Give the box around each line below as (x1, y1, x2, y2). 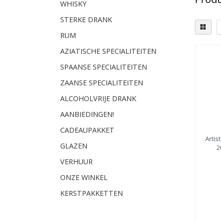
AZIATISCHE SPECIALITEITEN (60, 46, 156, 56)
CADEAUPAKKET (60, 125, 114, 135)
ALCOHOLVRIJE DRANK (60, 94, 136, 103)
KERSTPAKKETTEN (60, 188, 123, 198)
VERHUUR (60, 157, 93, 166)
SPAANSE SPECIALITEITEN (60, 62, 147, 72)
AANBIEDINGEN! (60, 110, 114, 119)
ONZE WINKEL (60, 173, 108, 182)
